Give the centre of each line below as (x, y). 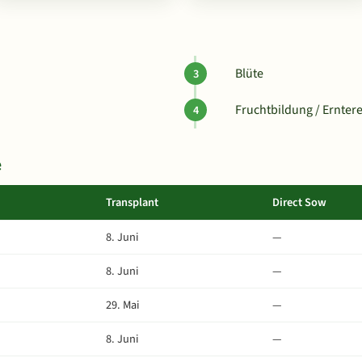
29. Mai (123, 305)
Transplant (132, 202)
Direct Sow (299, 202)
